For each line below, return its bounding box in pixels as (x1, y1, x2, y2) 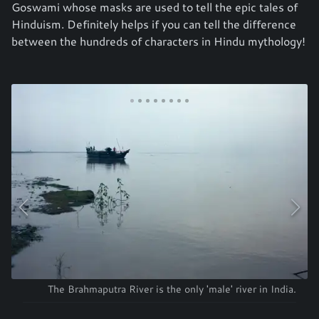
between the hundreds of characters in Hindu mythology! (11, 33, 305, 50)
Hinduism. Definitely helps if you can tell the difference (11, 16, 296, 33)
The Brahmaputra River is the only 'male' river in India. (48, 282, 296, 296)
